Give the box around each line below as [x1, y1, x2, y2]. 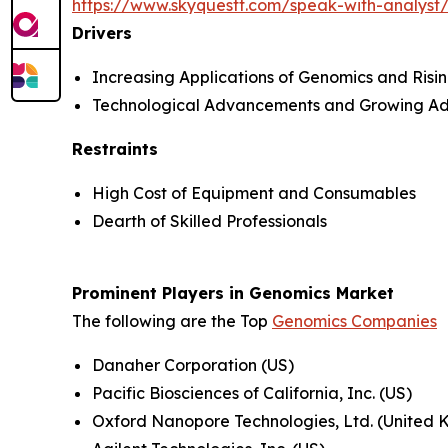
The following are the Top [72, 311, 272, 332]
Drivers [72, 23, 132, 44]
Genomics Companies [272, 311, 437, 332]
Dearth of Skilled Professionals [92, 211, 327, 232]
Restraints [72, 139, 158, 160]
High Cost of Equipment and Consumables [92, 183, 416, 204]
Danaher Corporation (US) [92, 355, 294, 376]
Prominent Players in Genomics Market [72, 283, 399, 304]
